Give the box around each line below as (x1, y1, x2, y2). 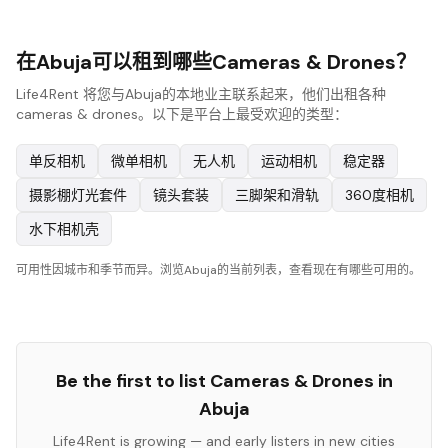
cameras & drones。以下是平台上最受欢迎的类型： (16, 105, 348, 123)
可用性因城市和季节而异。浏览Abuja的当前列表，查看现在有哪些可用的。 (16, 262, 421, 278)
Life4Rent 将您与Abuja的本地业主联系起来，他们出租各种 (16, 85, 386, 103)
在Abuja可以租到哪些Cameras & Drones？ (16, 49, 416, 75)
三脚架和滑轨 (235, 186, 319, 204)
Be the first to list (55, 369, 210, 393)
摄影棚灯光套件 (29, 186, 127, 204)
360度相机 (345, 186, 414, 204)
